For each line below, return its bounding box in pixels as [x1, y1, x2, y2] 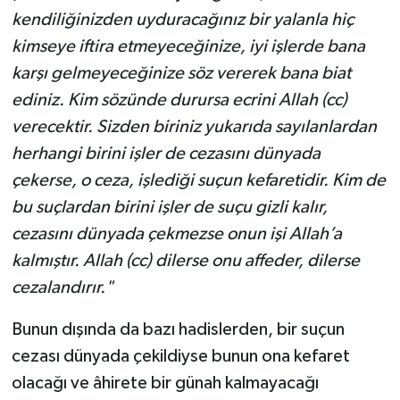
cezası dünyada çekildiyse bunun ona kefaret [11, 346, 350, 365]
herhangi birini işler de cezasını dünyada [11, 144, 321, 162]
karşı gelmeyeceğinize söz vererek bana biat [11, 63, 351, 82]
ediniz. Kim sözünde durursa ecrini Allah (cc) [11, 90, 347, 109]
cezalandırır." [11, 278, 113, 296]
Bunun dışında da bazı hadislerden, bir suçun [11, 320, 345, 338]
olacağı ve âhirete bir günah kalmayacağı [11, 373, 319, 392]
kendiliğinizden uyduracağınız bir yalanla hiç [11, 10, 354, 29]
